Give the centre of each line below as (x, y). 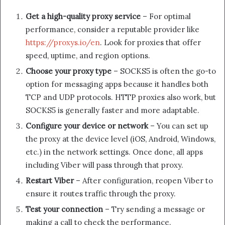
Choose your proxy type (69, 71)
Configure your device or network (87, 126)
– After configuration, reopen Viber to (143, 180)
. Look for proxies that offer (150, 42)
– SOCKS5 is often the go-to (164, 71)
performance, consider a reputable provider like (113, 29)
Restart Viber (50, 180)
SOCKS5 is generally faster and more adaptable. (113, 110)
